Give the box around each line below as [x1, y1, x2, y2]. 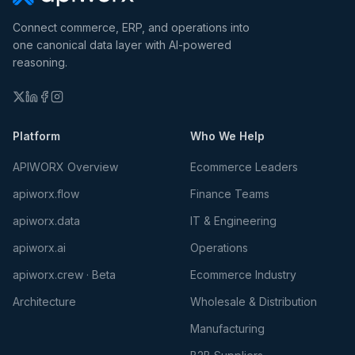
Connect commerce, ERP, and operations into [13, 21, 250, 34]
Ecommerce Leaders [190, 160, 298, 174]
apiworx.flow [13, 187, 79, 200]
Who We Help [190, 129, 265, 143]
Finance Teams [190, 187, 269, 200]
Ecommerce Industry [190, 268, 296, 281]
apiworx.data [13, 214, 80, 227]
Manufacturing [190, 322, 265, 335]
